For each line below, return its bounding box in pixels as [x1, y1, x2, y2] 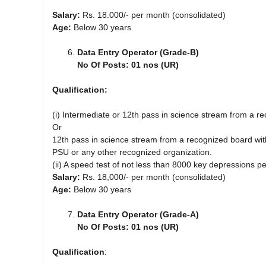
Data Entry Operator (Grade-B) [77, 47, 199, 57]
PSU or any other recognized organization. [52, 147, 212, 157]
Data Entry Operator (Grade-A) [77, 209, 199, 219]
